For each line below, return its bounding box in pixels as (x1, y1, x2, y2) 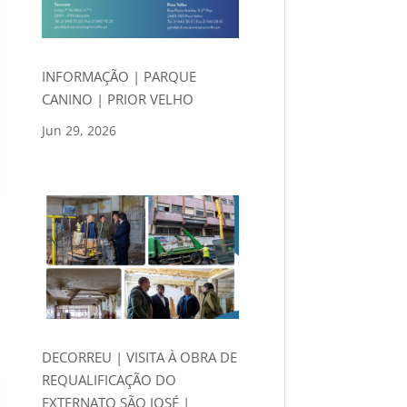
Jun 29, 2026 (41, 121, 116, 139)
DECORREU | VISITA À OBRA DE (41, 347, 237, 366)
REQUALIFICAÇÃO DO (41, 370, 176, 389)
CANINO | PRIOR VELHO (41, 89, 194, 108)
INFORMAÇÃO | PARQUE (41, 66, 196, 85)
